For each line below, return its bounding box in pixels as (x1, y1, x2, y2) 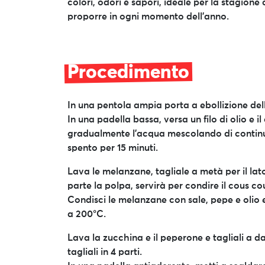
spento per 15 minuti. (67, 143, 158, 153)
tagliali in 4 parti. (67, 247, 142, 257)
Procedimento (67, 63, 189, 83)
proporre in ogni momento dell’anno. (67, 12, 229, 22)
